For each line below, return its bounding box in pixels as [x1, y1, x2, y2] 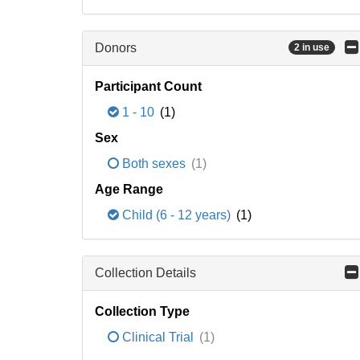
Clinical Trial [119, 330, 197, 344]
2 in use [294, 42, 329, 54]
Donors [95, 41, 137, 55]
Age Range [95, 182, 163, 196]
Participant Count [95, 80, 202, 93]
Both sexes [119, 157, 189, 170]
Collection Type [95, 305, 190, 318]
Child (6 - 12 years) [119, 208, 234, 222]
